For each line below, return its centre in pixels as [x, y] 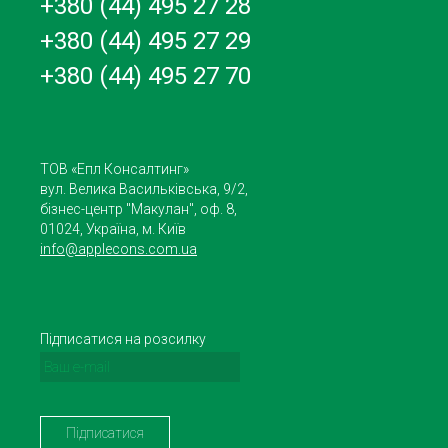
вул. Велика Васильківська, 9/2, [144, 189]
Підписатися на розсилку [123, 339]
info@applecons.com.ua [118, 249]
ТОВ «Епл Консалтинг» [114, 169]
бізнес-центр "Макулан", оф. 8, [138, 209]
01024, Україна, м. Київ [113, 229]
